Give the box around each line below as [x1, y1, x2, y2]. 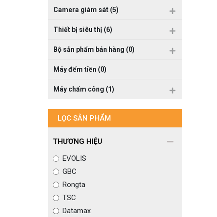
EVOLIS [62, 154, 86, 163]
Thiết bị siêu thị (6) [53, 26, 112, 33]
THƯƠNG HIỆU [52, 137, 102, 146]
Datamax [62, 206, 91, 215]
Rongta [62, 180, 85, 189]
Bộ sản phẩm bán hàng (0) [53, 46, 135, 53]
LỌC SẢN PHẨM [57, 114, 111, 123]
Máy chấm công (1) [53, 85, 114, 93]
